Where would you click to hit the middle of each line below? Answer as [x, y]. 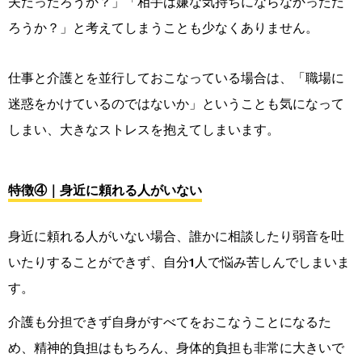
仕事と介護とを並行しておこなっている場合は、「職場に [176, 78]
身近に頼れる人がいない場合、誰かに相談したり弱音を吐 [176, 236]
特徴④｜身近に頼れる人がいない [105, 190]
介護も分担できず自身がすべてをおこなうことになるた [170, 322]
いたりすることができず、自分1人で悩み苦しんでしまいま [179, 262]
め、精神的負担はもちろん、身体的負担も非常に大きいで [176, 348]
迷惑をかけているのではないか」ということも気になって [176, 104]
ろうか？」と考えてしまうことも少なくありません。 [163, 28]
